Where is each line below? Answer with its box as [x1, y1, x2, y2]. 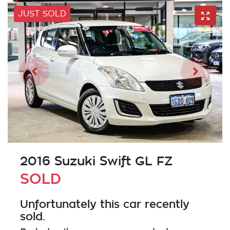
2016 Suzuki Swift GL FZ [20, 154, 172, 168]
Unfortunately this [20, 198, 123, 210]
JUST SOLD [18, 10, 66, 18]
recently [141, 198, 189, 210]
